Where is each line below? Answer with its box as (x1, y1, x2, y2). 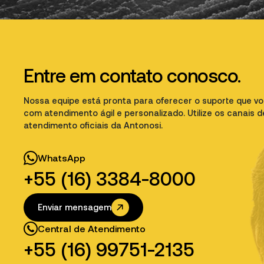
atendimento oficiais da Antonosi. (24, 121, 163, 130)
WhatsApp (38, 153, 85, 163)
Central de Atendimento (38, 223, 146, 234)
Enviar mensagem (38, 202, 111, 212)
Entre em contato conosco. (24, 65, 240, 87)
